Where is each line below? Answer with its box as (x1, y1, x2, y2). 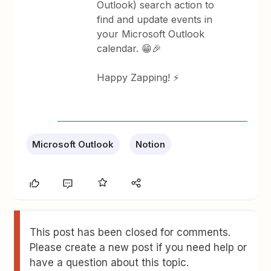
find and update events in (97, 13, 213, 25)
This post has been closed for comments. (30, 226, 231, 238)
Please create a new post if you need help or (30, 241, 247, 253)
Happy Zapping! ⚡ (97, 71, 180, 83)
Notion (135, 138, 166, 150)
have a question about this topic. (30, 256, 189, 269)
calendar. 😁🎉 (97, 42, 162, 54)
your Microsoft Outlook (97, 27, 205, 40)
